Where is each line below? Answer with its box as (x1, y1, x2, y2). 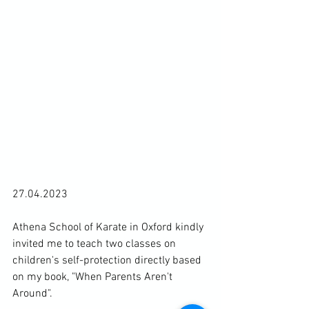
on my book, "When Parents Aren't (12, 270, 175, 285)
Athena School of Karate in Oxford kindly (12, 221, 206, 235)
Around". (12, 287, 52, 301)
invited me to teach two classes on (12, 237, 179, 252)
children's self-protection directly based (12, 254, 204, 268)
